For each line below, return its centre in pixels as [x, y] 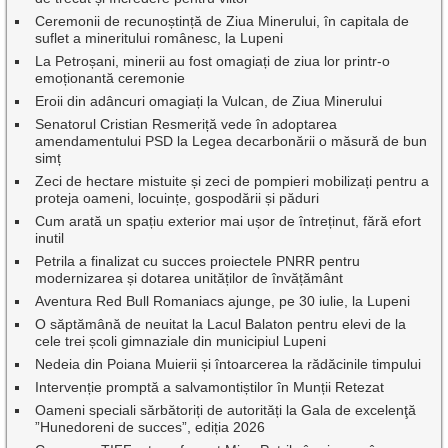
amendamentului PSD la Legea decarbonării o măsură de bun [231, 140]
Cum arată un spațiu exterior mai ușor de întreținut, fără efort [228, 220]
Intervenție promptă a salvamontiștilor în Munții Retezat [210, 386]
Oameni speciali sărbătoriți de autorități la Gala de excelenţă [226, 409]
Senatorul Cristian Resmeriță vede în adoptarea [186, 123]
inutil [50, 237]
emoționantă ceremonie [110, 77]
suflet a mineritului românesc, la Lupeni [159, 37]
